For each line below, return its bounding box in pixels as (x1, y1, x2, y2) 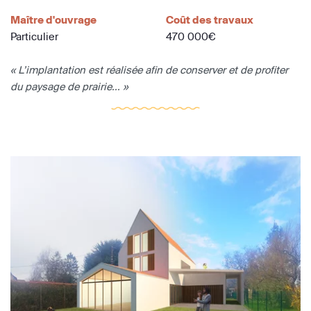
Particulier (10, 30, 58, 44)
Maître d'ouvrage (10, 13, 96, 27)
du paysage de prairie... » (10, 80, 128, 94)
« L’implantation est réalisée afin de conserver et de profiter (10, 63, 288, 77)
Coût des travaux (166, 13, 253, 27)
